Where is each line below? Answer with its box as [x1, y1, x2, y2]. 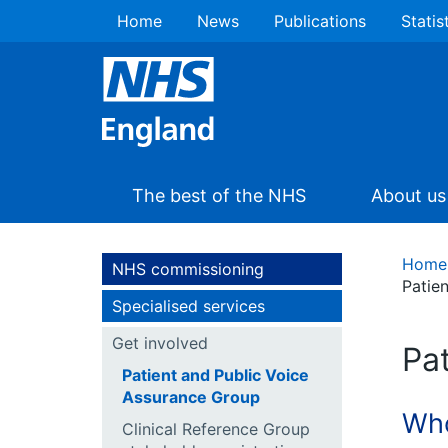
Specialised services [112, 296, 265, 316]
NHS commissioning [112, 259, 264, 279]
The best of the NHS [132, 185, 306, 206]
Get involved [112, 333, 208, 353]
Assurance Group [122, 387, 260, 407]
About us [371, 185, 446, 206]
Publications [274, 11, 366, 31]
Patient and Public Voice [122, 365, 309, 385]
